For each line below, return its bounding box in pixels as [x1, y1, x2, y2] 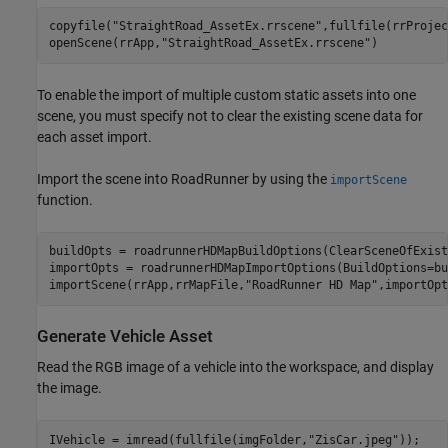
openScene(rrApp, [48, 36, 161, 51]
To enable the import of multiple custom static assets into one [37, 86, 416, 103]
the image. [37, 380, 102, 397]
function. [37, 191, 93, 208]
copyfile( [48, 19, 112, 34]
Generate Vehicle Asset [37, 326, 213, 346]
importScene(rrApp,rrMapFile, [48, 278, 245, 293]
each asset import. [37, 128, 152, 145]
